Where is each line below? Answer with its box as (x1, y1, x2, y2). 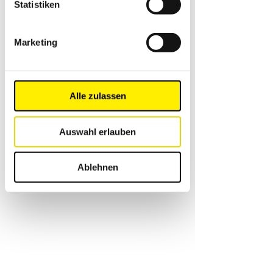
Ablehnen (77, 161, 118, 172)
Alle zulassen (69, 90, 126, 101)
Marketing (14, 37, 57, 48)
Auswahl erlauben (59, 126, 136, 137)
